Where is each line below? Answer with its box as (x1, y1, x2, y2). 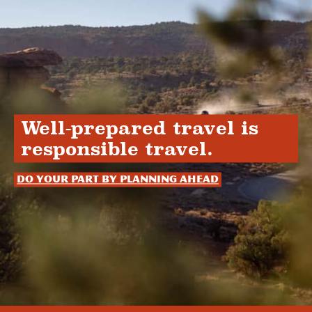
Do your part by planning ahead (17, 173, 219, 186)
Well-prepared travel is (21, 117, 259, 139)
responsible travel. (21, 138, 214, 159)
